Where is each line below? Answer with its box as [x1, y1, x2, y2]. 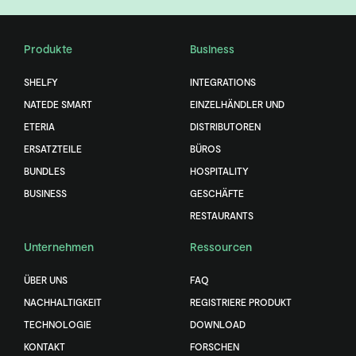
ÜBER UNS [24, 274, 68, 286]
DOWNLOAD [190, 319, 246, 331]
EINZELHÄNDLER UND [190, 99, 284, 110]
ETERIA [24, 121, 55, 133]
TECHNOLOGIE [24, 319, 91, 331]
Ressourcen [190, 240, 252, 254]
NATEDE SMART [24, 99, 92, 110]
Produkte [24, 42, 72, 56]
